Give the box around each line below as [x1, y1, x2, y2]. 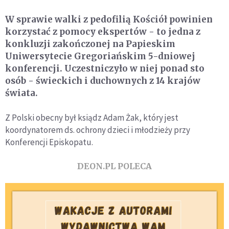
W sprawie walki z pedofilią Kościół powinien [5, 14, 213, 26]
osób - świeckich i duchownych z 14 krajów [5, 75, 200, 87]
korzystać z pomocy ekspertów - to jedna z [5, 26, 200, 38]
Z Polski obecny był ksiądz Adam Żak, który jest [5, 112, 178, 124]
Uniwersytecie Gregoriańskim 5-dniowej [5, 51, 195, 62]
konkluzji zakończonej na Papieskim [5, 38, 175, 50]
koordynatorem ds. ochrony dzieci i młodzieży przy [5, 124, 190, 136]
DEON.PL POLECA [77, 161, 152, 172]
